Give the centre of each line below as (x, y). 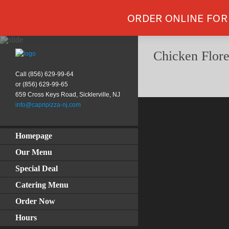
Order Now (35, 201)
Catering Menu (42, 185)
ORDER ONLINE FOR (177, 18)
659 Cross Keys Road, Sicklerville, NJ (68, 95)
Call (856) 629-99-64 (44, 74)
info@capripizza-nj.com (48, 105)
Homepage (34, 136)
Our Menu (34, 152)
